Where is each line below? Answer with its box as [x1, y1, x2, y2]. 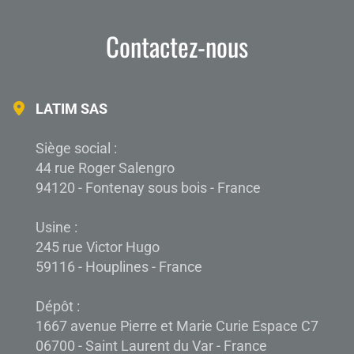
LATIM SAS [36, 101, 108, 118]
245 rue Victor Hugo [36, 239, 160, 256]
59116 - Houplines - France [36, 259, 203, 276]
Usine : [36, 220, 78, 236]
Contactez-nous [106, 27, 248, 66]
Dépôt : [36, 299, 81, 315]
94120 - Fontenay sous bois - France [36, 180, 262, 197]
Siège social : [36, 141, 118, 157]
